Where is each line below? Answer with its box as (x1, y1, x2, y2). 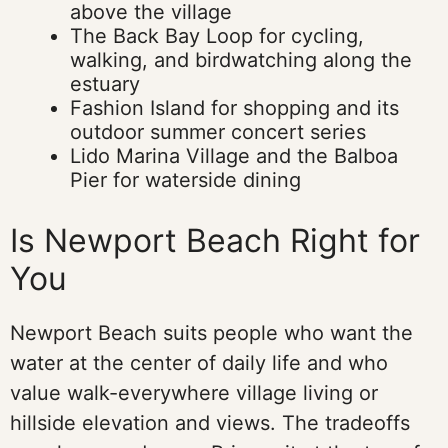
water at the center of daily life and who (10, 351, 388, 375)
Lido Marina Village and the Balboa (70, 144, 398, 168)
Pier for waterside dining (70, 168, 301, 192)
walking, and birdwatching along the (70, 48, 412, 72)
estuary (70, 72, 140, 96)
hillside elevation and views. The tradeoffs (10, 411, 410, 435)
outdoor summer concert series (70, 120, 366, 144)
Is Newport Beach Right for (10, 221, 420, 260)
